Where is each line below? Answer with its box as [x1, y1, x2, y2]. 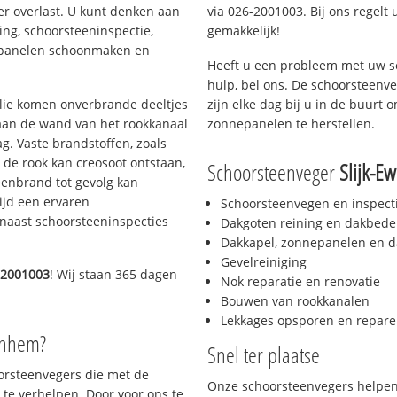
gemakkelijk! [207, 21, 280, 39]
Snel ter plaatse [207, 339, 320, 370]
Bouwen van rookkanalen [221, 292, 370, 310]
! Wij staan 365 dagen [50, 266, 178, 284]
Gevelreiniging [221, 253, 307, 271]
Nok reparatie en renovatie [221, 273, 380, 291]
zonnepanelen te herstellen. [207, 114, 375, 132]
